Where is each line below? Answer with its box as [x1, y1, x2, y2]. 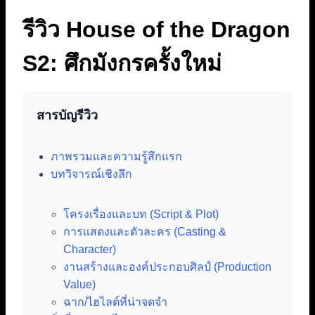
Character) [63, 243, 116, 255]
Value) [63, 278, 96, 290]
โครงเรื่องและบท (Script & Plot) [63, 207, 219, 220]
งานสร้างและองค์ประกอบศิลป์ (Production [63, 260, 271, 273]
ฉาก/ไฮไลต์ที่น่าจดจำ [63, 295, 167, 308]
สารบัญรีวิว [37, 108, 98, 122]
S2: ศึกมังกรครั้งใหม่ [22, 50, 221, 76]
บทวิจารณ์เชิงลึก [51, 167, 132, 180]
